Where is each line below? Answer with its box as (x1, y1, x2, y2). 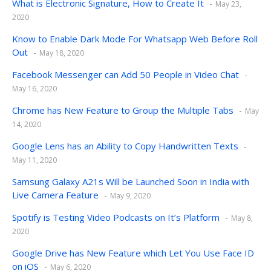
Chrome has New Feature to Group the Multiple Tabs (12, 104, 233, 117)
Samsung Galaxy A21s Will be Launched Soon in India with (12, 175, 249, 188)
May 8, (231, 213, 253, 224)
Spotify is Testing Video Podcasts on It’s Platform (12, 211, 220, 224)
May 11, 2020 (12, 155, 57, 166)
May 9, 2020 (110, 191, 151, 201)
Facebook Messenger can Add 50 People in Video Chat (12, 68, 239, 81)
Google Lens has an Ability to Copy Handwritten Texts (12, 140, 238, 152)
